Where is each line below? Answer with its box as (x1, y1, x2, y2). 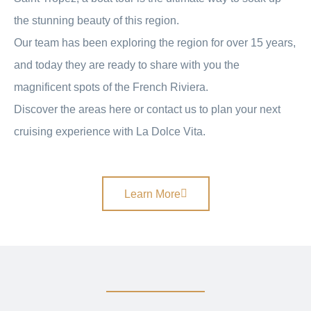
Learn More (124, 187, 180, 200)
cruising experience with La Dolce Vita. (14, 125, 205, 137)
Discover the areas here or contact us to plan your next (14, 103, 280, 115)
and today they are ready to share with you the (14, 58, 239, 71)
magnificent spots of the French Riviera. (14, 81, 208, 93)
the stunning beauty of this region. (14, 14, 179, 26)
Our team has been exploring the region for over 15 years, (14, 36, 296, 49)
